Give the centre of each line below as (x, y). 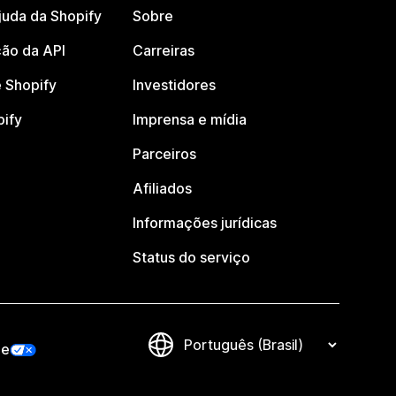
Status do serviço (192, 257)
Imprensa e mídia (190, 119)
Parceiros (165, 154)
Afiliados (163, 188)
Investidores (175, 85)
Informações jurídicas (205, 223)
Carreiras (164, 50)
